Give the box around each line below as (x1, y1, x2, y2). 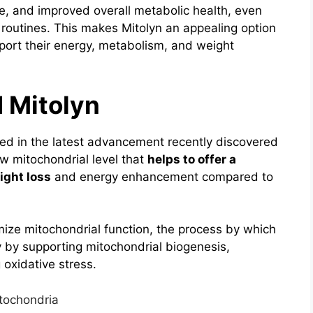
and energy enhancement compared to (51, 169, 273, 184)
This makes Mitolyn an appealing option (54, 21, 276, 36)
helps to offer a (147, 152, 236, 166)
